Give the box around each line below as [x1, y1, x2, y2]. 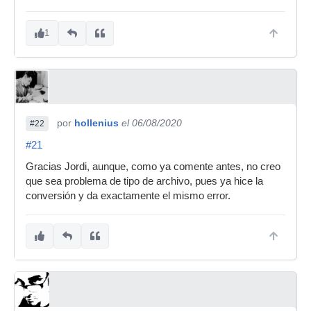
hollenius [74, 117, 119, 128]
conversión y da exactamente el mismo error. [26, 190, 230, 201]
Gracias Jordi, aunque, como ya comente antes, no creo [26, 161, 280, 172]
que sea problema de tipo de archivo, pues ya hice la [26, 176, 263, 187]
